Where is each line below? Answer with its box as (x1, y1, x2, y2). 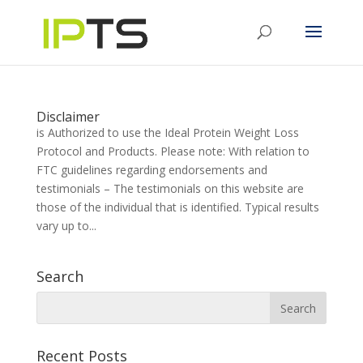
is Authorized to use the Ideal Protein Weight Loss (36, 125, 299, 140)
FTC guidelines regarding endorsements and (36, 162, 267, 177)
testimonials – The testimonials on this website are (36, 181, 304, 196)
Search (36, 267, 83, 286)
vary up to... (36, 218, 96, 233)
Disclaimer (36, 108, 100, 126)
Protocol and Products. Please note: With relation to (36, 143, 310, 159)
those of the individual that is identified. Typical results (36, 199, 319, 215)
